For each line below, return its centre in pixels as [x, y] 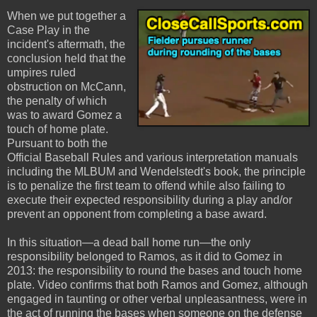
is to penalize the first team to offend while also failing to [146, 186]
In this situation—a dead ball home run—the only [129, 243]
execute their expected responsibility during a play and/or [150, 200]
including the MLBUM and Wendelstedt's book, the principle [156, 172]
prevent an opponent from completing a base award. [137, 214]
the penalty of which [57, 101]
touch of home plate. [58, 129]
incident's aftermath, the [66, 45]
